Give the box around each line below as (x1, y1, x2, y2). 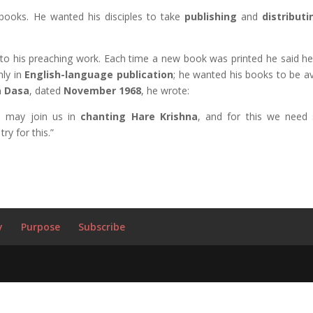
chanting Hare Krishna (80, 110, 198, 123)
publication (116, 68, 173, 81)
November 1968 (63, 84, 141, 97)
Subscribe (78, 220, 125, 233)
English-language (24, 68, 114, 81)
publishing (184, 10, 238, 23)
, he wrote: (140, 84, 189, 97)
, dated (29, 84, 64, 97)
